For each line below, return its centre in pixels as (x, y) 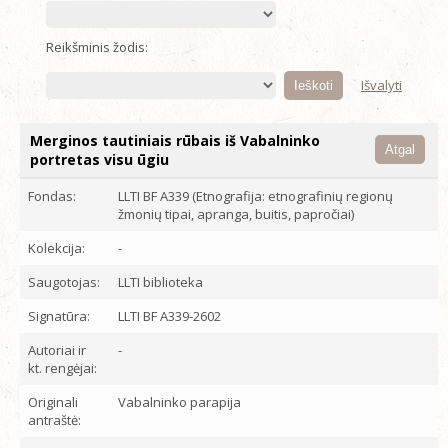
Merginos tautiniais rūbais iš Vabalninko (175, 140)
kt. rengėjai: (62, 368)
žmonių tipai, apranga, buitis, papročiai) (236, 214)
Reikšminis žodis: (97, 47)
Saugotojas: (64, 282)
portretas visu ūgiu (99, 159)
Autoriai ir (57, 350)
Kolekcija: (56, 248)
